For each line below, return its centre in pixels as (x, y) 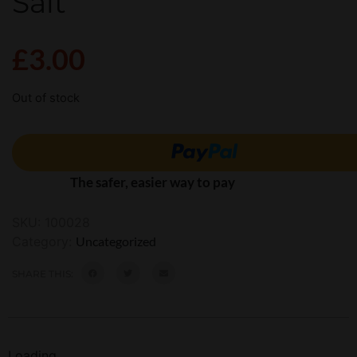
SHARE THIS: (43, 273)
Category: (44, 241)
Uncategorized (116, 241)
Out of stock (46, 98)
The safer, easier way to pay (153, 182)
